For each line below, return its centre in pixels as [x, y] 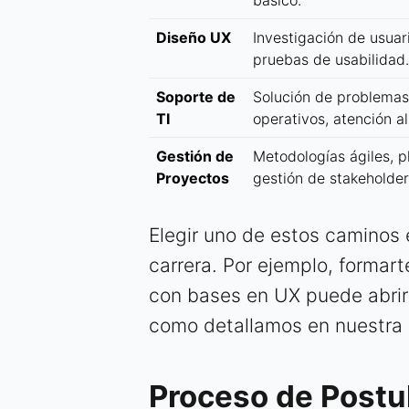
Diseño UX [194, 38]
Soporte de [196, 97]
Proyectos [193, 178]
